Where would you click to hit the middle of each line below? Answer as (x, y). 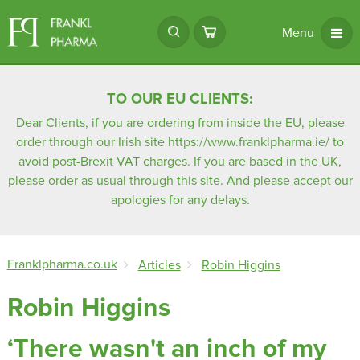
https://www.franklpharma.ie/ (249, 143)
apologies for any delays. (180, 200)
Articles (159, 266)
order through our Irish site (92, 143)
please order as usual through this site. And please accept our (180, 181)
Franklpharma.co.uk (62, 265)
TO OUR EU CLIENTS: (180, 99)
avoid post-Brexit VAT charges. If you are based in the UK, (180, 162)
